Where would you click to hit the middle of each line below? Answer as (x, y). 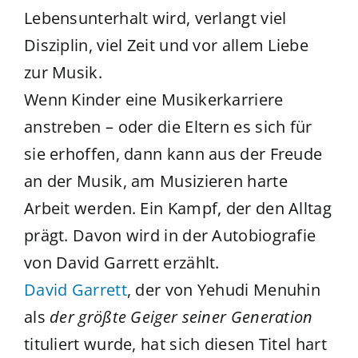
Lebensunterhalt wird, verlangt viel (155, 18)
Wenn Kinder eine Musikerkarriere (153, 100)
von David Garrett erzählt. (121, 263)
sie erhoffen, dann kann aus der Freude (173, 154)
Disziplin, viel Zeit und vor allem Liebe (166, 46)
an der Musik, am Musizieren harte (155, 181)
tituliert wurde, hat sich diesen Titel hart (175, 344)
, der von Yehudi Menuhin (224, 290)
